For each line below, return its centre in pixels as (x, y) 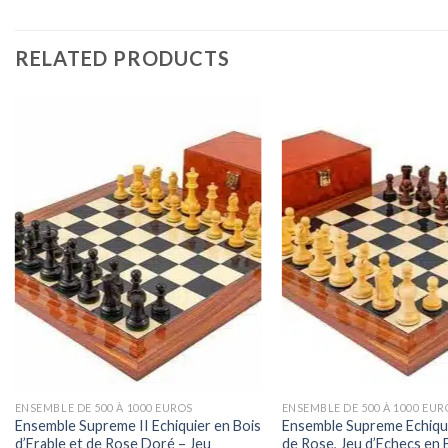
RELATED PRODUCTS (122, 57)
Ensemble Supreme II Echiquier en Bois (137, 425)
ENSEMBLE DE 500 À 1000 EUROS (103, 407)
